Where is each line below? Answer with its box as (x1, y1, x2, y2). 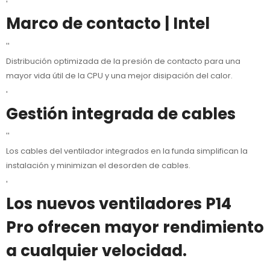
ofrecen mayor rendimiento (37, 216, 264, 239)
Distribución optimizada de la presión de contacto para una (6, 55, 240, 67)
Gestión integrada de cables (6, 102, 236, 125)
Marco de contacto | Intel (6, 13, 210, 35)
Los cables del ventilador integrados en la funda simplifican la (6, 145, 248, 157)
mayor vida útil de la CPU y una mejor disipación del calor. (6, 69, 233, 81)
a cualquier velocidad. (6, 240, 187, 262)
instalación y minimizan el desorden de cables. (6, 160, 190, 172)
